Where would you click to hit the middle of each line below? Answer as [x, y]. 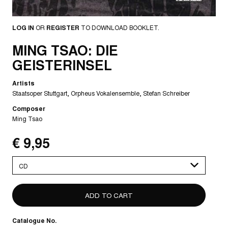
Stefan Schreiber [166, 93]
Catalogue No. [34, 221]
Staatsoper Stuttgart [40, 93]
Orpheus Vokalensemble [105, 93]
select [22, 170]
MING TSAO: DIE [65, 50]
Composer [29, 109]
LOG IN [23, 27]
